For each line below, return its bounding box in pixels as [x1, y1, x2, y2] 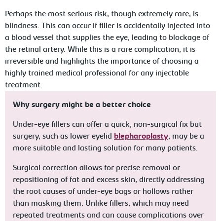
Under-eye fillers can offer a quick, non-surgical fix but [13, 121, 202, 129]
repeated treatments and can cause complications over [13, 212, 204, 220]
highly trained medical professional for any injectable [5, 70, 189, 77]
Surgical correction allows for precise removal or [13, 164, 181, 172]
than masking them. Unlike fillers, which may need [13, 200, 189, 208]
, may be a [168, 133, 205, 141]
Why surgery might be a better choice [13, 101, 151, 109]
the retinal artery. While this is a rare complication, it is [5, 46, 196, 54]
